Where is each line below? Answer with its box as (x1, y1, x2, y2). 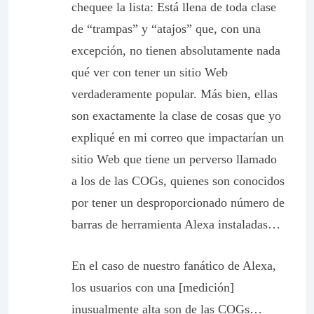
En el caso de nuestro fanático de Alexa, (71, 259, 276, 273)
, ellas (247, 87, 278, 101)
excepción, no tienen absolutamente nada (71, 43, 280, 57)
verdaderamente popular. (71, 87, 200, 101)
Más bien (200, 87, 247, 101)
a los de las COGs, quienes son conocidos (71, 174, 285, 188)
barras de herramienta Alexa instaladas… (71, 217, 280, 231)
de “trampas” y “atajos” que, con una (71, 22, 261, 36)
